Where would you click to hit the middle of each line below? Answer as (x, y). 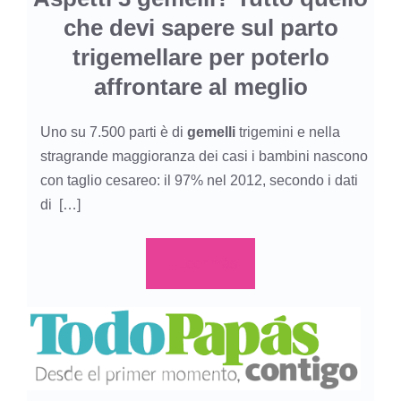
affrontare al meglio (200, 87)
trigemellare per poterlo (200, 58)
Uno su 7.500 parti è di (114, 132)
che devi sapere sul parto (200, 28)
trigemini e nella (290, 132)
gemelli (213, 132)
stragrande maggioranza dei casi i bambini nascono (204, 157)
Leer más (208, 264)
